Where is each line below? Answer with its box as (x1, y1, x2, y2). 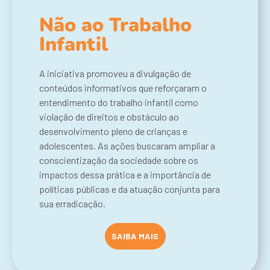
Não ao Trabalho (39, 12, 192, 39)
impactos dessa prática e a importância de (39, 169, 211, 181)
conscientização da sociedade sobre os (39, 154, 198, 166)
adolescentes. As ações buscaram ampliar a (39, 140, 215, 152)
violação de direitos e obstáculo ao (39, 111, 179, 123)
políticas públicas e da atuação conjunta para (39, 183, 220, 195)
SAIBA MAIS (111, 231, 159, 242)
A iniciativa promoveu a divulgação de (39, 67, 191, 80)
